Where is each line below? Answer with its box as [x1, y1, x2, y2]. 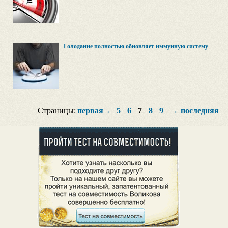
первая [77, 106, 103, 115]
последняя [180, 106, 219, 115]
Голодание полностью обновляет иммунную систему [64, 43, 208, 50]
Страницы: [38, 106, 76, 115]
